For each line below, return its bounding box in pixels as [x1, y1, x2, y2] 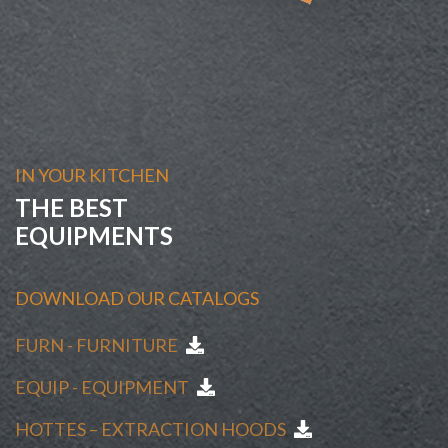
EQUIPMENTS [15, 221, 173, 250]
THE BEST [15, 193, 128, 222]
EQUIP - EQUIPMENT [15, 376, 192, 398]
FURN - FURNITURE [15, 334, 181, 356]
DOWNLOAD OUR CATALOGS [15, 287, 259, 309]
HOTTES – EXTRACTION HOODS [15, 418, 289, 440]
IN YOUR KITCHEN [15, 164, 169, 186]
